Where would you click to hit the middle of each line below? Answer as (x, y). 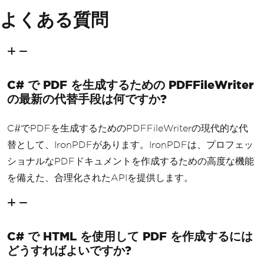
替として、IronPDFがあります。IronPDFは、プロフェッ (130, 144)
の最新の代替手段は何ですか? (87, 98)
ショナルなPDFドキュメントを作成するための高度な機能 (131, 161)
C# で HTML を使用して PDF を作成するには (130, 236)
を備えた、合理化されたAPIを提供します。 (100, 177)
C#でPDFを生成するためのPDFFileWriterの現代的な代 (128, 128)
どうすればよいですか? (69, 250)
